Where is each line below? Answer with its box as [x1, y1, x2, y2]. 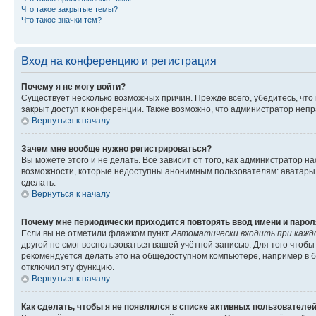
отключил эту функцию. [21, 262, 114, 272]
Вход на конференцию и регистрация [21, 55, 217, 67]
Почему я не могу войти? [21, 82, 126, 92]
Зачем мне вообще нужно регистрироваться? [21, 144, 212, 154]
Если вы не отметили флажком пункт [21, 229, 171, 238]
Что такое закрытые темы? [21, 5, 118, 13]
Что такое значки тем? [21, 16, 102, 24]
